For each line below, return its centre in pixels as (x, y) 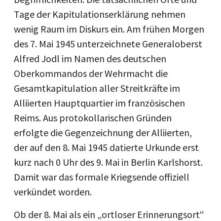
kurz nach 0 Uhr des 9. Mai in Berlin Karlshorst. (108, 162)
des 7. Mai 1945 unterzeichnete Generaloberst (108, 44)
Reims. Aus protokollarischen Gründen (93, 118)
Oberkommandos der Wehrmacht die (91, 73)
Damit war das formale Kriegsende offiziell (102, 177)
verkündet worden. (53, 192)
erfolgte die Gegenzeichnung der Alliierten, (103, 132)
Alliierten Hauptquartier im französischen (99, 103)
